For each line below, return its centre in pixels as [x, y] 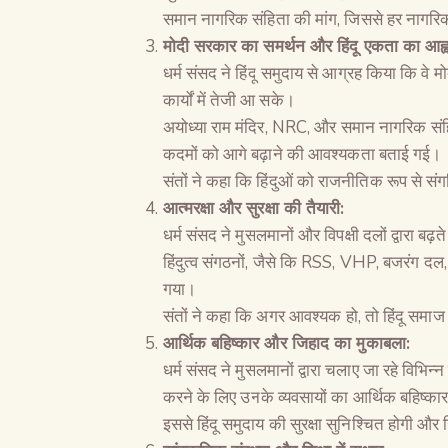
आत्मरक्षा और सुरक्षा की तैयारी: [253, 208]
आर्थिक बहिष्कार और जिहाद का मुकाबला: [286, 343]
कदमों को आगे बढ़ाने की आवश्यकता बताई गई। [302, 154]
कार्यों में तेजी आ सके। [228, 100]
